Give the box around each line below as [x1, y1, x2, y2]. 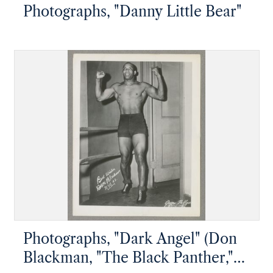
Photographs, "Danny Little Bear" [23, 2, 242, 20]
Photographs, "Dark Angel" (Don [23, 230, 237, 247]
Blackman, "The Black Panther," [23, 249, 233, 266]
